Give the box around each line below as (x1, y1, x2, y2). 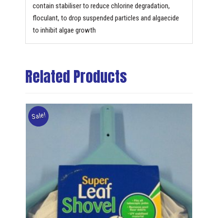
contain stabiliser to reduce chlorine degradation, (32, 1, 170, 11)
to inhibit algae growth (32, 26, 96, 35)
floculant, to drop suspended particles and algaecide (32, 14, 179, 23)
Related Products (25, 65, 127, 88)
